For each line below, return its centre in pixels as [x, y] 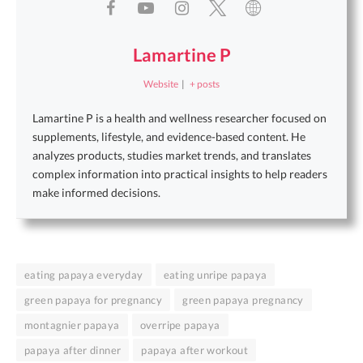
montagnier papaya [72, 325]
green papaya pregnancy [243, 300]
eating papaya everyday [84, 275]
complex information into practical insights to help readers [180, 174]
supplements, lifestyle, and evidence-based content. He [169, 137]
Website [160, 84]
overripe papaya [180, 325]
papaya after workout [195, 350]
